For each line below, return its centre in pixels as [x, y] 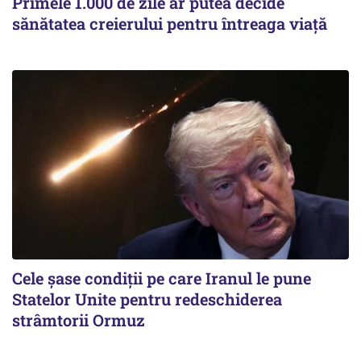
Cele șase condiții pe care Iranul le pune [162, 278]
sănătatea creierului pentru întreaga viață [170, 23]
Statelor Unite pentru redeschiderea [147, 299]
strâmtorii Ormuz [79, 320]
